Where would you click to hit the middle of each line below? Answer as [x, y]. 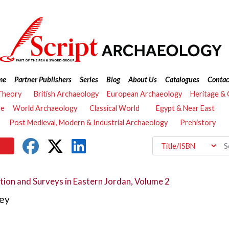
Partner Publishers [43, 79]
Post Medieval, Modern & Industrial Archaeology [88, 122]
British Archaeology [66, 94]
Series [89, 79]
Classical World [114, 108]
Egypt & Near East [185, 108]
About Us [142, 79]
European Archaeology [144, 94]
